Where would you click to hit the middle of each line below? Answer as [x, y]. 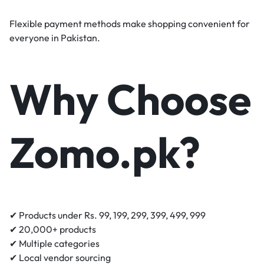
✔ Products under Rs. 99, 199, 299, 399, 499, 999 [108, 215]
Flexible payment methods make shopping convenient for [130, 24]
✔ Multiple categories [55, 243]
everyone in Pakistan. [55, 38]
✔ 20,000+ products [53, 229]
